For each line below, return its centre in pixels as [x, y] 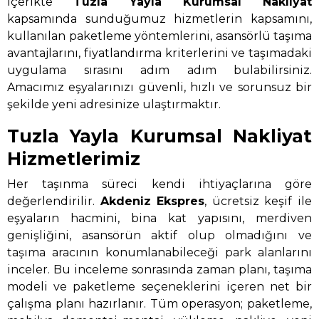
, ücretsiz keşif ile [258, 201]
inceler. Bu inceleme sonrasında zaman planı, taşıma [159, 269]
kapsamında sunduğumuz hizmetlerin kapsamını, [159, 19]
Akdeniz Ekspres [152, 201]
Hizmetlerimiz [74, 159]
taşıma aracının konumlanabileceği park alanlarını [159, 252]
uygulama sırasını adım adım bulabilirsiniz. [159, 70]
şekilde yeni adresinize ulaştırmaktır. [114, 105]
